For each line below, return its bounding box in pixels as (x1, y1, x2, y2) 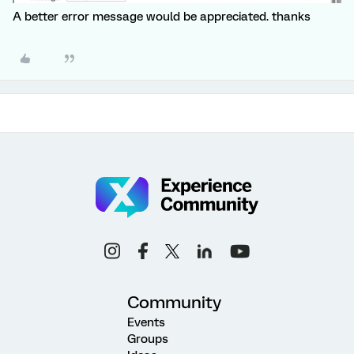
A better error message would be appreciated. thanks (13, 9, 311, 24)
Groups (127, 332, 168, 347)
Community (127, 292, 221, 313)
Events (127, 315, 165, 330)
